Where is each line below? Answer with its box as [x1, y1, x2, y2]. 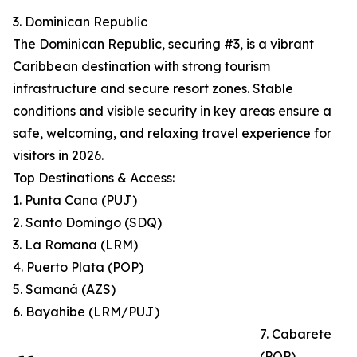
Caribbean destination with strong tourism [13, 58, 270, 75]
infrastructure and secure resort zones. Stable [13, 80, 293, 97]
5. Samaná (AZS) [13, 281, 116, 298]
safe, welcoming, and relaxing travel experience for [13, 125, 331, 142]
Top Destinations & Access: [13, 170, 175, 186]
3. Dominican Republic [13, 14, 147, 30]
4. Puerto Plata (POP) [13, 259, 143, 276]
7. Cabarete [260, 326, 331, 343]
